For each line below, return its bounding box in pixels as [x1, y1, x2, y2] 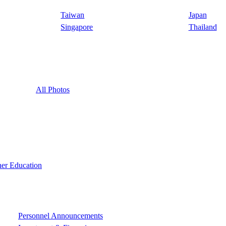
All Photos [35, 85, 70, 94]
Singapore [61, 23, 93, 32]
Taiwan [61, 11, 85, 20]
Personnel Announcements [18, 211, 103, 220]
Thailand [188, 23, 217, 32]
